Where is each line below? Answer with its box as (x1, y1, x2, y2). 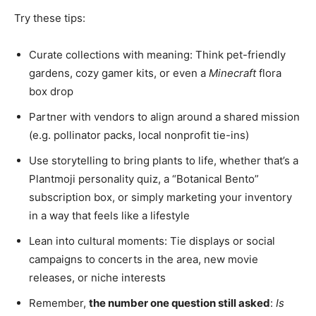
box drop (29, 85, 73, 98)
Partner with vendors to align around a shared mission (29, 110, 300, 123)
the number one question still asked (89, 296, 270, 310)
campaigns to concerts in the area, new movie (29, 253, 258, 266)
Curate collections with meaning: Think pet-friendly (29, 48, 286, 61)
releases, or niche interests (29, 271, 166, 284)
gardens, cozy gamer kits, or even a (29, 66, 209, 80)
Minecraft (209, 66, 256, 80)
